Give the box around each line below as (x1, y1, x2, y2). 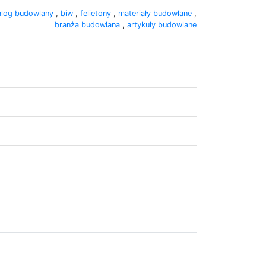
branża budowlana (55, 20, 122, 29)
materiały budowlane (118, 8, 194, 18)
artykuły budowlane (127, 20, 197, 29)
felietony (80, 8, 113, 18)
